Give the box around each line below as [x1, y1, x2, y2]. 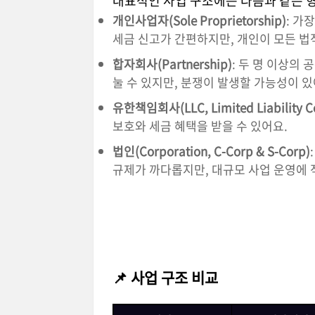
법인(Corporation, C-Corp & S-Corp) [112, 142, 310, 160]
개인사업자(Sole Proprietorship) [112, 11, 286, 30]
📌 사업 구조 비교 [112, 266, 218, 289]
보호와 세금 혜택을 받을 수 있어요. [112, 117, 288, 135]
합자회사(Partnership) [112, 55, 232, 73]
